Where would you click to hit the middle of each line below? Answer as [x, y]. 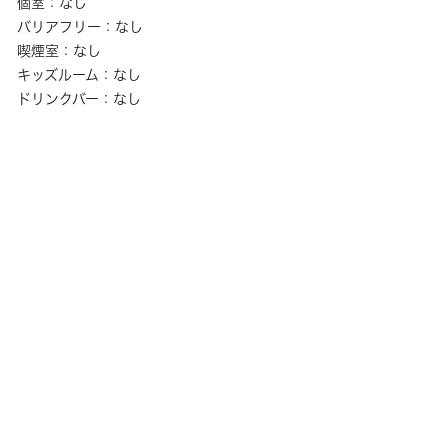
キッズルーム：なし [79, 75]
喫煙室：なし [59, 51]
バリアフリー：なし [80, 27]
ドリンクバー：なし [79, 99]
